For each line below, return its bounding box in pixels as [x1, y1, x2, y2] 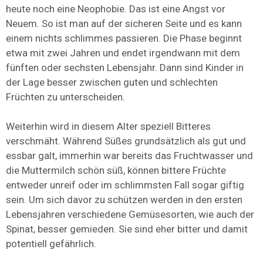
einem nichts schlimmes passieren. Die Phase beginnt [6, 32, 242, 45]
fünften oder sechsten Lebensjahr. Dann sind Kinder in [6, 62, 244, 74]
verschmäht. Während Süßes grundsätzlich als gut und [6, 135, 246, 147]
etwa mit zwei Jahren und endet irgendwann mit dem [6, 47, 240, 59]
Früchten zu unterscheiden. [6, 91, 125, 103]
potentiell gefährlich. [6, 238, 96, 250]
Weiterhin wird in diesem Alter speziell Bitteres [6, 120, 211, 133]
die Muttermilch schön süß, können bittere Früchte [6, 164, 226, 177]
